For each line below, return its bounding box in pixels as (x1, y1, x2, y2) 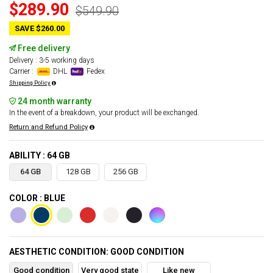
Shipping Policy (9, 79, 51, 87)
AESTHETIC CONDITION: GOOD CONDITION (9, 247, 184, 257)
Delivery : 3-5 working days (9, 56, 94, 65)
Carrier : (9, 67, 35, 76)
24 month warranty (16, 96, 91, 107)
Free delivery (16, 43, 70, 54)
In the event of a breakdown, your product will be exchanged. (9, 108, 199, 118)
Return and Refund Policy (9, 123, 88, 132)
